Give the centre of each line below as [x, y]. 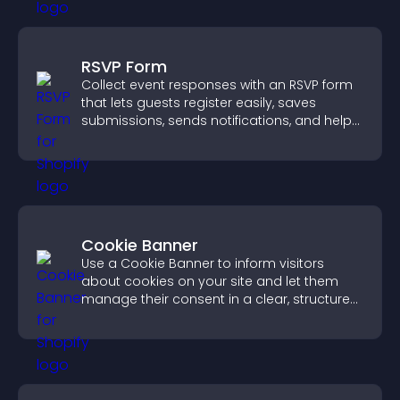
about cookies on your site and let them [210, 281]
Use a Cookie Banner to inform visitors [203, 263]
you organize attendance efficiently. [196, 138]
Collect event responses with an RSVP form [217, 85]
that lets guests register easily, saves [199, 103]
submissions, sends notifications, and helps [220, 121]
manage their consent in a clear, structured [220, 299]
